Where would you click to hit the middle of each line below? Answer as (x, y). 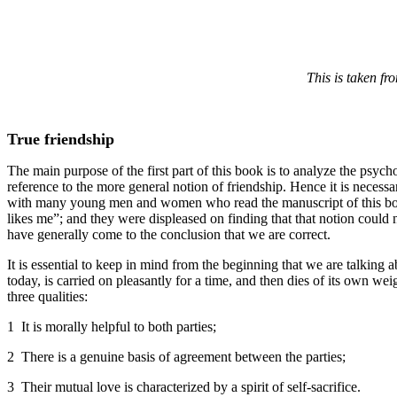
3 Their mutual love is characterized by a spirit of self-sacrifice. (184, 387)
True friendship (61, 139)
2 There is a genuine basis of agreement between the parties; (176, 357)
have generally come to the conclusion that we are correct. (169, 234)
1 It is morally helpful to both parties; (112, 327)
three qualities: (47, 296)
